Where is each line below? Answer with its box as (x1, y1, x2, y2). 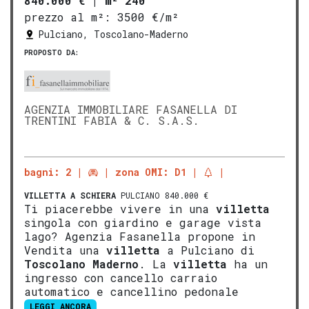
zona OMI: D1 (115, 165, 186, 179)
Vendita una (24, 242, 106, 257)
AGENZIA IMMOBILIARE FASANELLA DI (24, 101, 237, 117)
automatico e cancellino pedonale (24, 283, 239, 299)
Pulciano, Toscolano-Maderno (38, 27, 188, 41)
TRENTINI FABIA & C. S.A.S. (24, 112, 199, 128)
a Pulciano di (160, 242, 255, 257)
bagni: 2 (24, 165, 71, 179)
